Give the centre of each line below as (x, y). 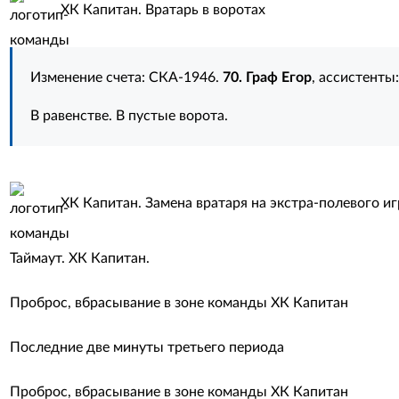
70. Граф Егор (267, 77)
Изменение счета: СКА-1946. (126, 77)
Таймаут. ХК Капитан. (79, 258)
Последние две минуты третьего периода (147, 347)
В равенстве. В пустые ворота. (129, 116)
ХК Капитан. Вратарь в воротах (163, 10)
